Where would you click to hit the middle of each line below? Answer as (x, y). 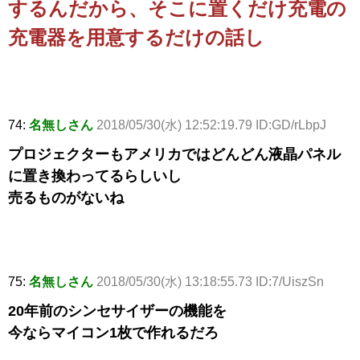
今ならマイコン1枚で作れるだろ (113, 333)
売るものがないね (66, 198)
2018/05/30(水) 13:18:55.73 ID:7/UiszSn (210, 282)
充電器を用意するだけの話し (136, 38)
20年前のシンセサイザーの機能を (117, 311)
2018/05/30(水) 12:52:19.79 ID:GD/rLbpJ (211, 125)
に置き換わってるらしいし (95, 176)
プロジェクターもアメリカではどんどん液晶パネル (174, 155)
